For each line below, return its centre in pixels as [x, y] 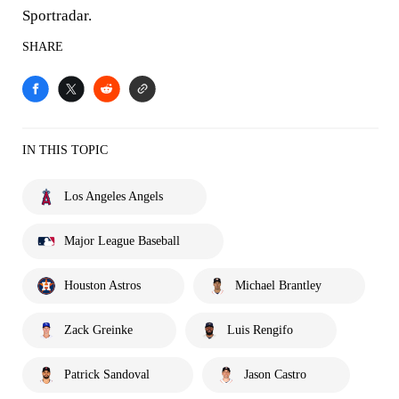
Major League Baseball [122, 241]
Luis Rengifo [260, 330]
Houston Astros [102, 285]
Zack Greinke [98, 330]
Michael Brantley [278, 285]
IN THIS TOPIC [65, 150]
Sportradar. [57, 16]
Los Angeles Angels [114, 196]
